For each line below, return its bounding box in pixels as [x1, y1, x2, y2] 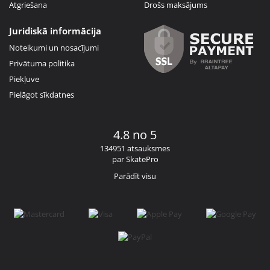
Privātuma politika [9, 57, 75, 69]
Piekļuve [9, 73, 39, 84]
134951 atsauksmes [100, 142, 170, 154]
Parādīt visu [114, 170, 156, 181]
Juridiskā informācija [9, 24, 101, 37]
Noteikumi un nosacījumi [9, 42, 99, 53]
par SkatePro [111, 153, 159, 165]
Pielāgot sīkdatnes [9, 89, 74, 100]
